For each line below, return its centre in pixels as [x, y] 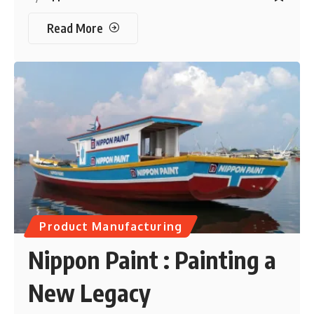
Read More [75, 28]
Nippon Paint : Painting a [152, 259]
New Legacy [90, 292]
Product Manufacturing [111, 226]
